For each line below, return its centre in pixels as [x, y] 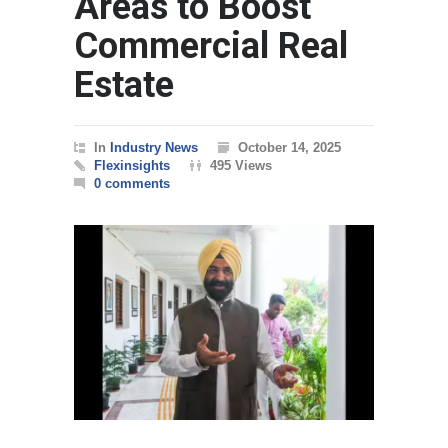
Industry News [154, 147]
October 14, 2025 [289, 147]
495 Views [241, 165]
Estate [124, 84]
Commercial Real [211, 45]
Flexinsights [132, 165]
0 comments [132, 183]
